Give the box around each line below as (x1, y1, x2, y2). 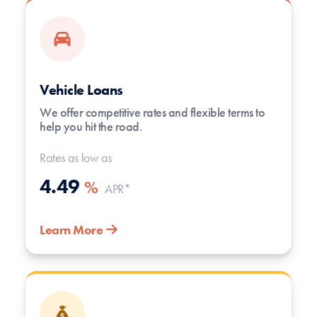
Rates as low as (40, 150, 112, 166)
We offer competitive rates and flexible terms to (40, 105, 265, 120)
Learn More (40, 222, 103, 238)
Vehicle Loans (40, 81, 123, 98)
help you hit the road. (40, 119, 145, 134)
